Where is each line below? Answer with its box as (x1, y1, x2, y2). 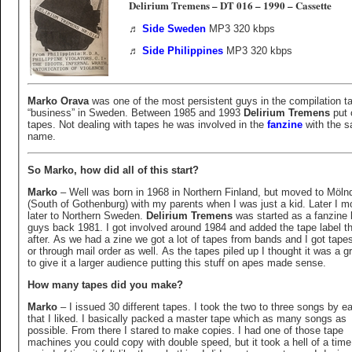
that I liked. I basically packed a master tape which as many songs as (27, 313, 48, 325)
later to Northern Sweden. (27, 210, 146, 222)
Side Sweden (141, 22, 206, 35)
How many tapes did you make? (27, 279, 183, 291)
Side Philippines (141, 44, 223, 57)
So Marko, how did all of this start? (27, 164, 199, 177)
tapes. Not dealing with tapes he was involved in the (58, 119, 267, 131)
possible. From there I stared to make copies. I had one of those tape (27, 324, 343, 337)
